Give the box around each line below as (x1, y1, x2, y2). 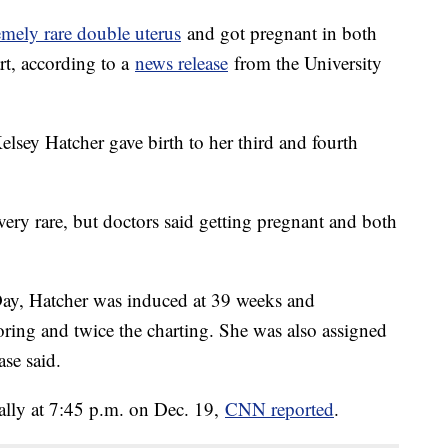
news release (135, 50, 228, 76)
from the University (228, 50, 382, 76)
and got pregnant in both (181, 20, 377, 46)
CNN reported (225, 396, 334, 422)
